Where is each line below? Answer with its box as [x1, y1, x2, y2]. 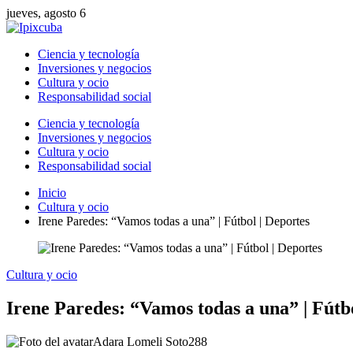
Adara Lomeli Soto [93, 334, 188, 348]
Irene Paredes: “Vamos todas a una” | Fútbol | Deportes [38, 214, 310, 228]
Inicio [38, 186, 66, 199]
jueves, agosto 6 [6, 6, 86, 20]
